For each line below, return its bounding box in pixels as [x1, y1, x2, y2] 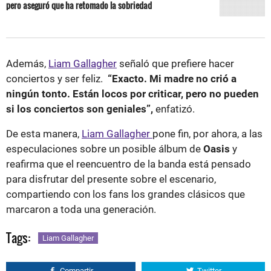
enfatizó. [155, 103, 195, 116]
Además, [6, 57, 48, 70]
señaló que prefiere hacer [117, 57, 234, 70]
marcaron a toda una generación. [6, 203, 156, 216]
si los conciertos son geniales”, [6, 103, 155, 116]
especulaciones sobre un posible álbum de [6, 143, 201, 155]
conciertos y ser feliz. [6, 73, 103, 85]
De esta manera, [6, 128, 82, 140]
